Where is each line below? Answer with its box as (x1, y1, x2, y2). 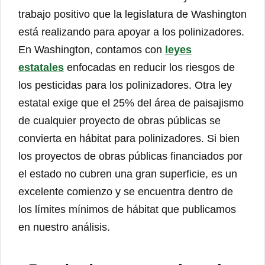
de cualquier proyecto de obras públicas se (18, 115, 221, 127)
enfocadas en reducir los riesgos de (64, 62, 235, 74)
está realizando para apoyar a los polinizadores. (18, 26, 244, 38)
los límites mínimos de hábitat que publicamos (18, 203, 236, 216)
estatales (18, 62, 64, 74)
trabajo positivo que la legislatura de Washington (18, 8, 247, 21)
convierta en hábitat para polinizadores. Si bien (18, 132, 240, 145)
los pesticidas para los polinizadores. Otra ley (18, 79, 232, 92)
